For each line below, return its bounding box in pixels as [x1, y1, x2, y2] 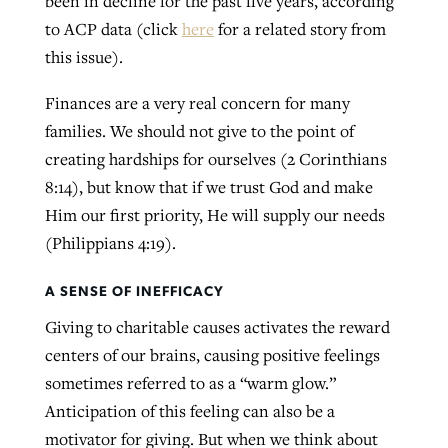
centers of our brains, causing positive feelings [44, 344, 380, 367]
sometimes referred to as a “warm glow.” [44, 372, 336, 395]
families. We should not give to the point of [44, 119, 354, 142]
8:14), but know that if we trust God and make [44, 175, 373, 198]
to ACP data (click [44, 18, 182, 41]
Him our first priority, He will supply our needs [44, 203, 385, 226]
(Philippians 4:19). [44, 231, 176, 254]
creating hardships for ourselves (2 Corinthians [44, 147, 387, 170]
